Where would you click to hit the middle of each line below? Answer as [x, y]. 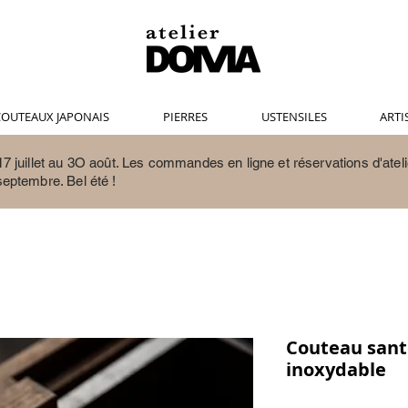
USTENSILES [294, 117]
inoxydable [336, 370]
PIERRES [185, 117]
